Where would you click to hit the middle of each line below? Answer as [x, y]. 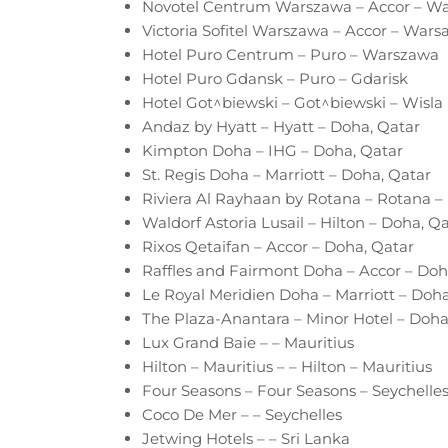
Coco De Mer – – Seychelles [242, 414]
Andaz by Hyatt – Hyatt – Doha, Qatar [281, 126]
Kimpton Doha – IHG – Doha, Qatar [272, 150]
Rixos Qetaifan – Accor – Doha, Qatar [278, 246]
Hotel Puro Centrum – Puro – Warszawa [290, 54]
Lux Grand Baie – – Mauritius [248, 342]
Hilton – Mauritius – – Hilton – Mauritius [287, 366]
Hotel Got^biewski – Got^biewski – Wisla [292, 102]
